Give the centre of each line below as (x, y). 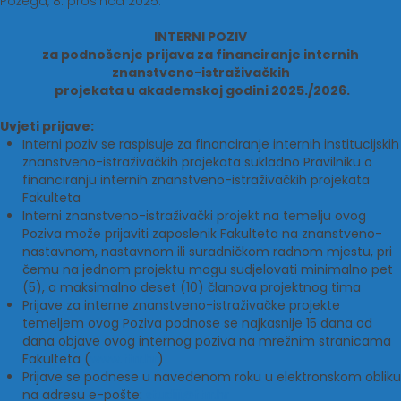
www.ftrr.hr (124, 359)
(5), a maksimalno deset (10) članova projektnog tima (192, 287)
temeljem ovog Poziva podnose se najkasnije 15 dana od (197, 323)
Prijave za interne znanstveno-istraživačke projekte (181, 305)
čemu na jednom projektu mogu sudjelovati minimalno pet (208, 269)
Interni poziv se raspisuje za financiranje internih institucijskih (211, 144)
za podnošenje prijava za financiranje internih (200, 55)
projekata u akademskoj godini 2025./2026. (200, 90)
